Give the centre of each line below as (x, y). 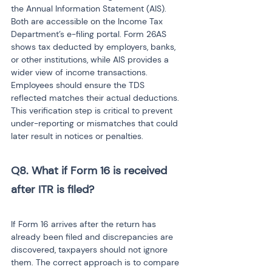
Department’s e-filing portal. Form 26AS (90, 34)
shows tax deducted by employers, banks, (94, 47)
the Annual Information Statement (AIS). (90, 8)
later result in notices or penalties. (77, 136)
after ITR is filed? (53, 189)
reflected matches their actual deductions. (96, 98)
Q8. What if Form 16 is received (90, 171)
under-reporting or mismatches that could (96, 123)
